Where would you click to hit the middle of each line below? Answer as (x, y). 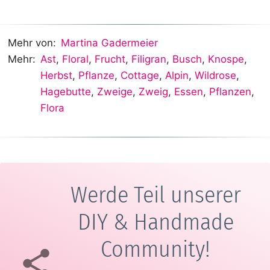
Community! (156, 249)
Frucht (110, 59)
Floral (76, 59)
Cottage (140, 76)
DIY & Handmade (155, 221)
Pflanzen (231, 92)
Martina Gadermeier (110, 43)
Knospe (226, 59)
